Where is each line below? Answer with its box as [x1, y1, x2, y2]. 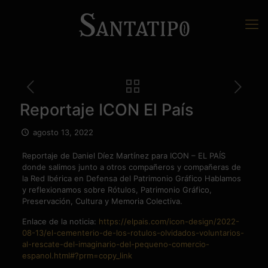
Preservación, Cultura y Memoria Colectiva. [22, 196, 182, 206]
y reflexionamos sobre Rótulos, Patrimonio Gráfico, [22, 185, 212, 194]
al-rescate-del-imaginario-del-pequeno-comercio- [22, 239, 209, 249]
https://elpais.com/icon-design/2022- [98, 217, 239, 226]
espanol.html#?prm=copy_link [22, 251, 132, 260]
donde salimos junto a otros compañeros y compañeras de [22, 162, 241, 172]
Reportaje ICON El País [20, 100, 193, 120]
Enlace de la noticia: [22, 217, 99, 226]
